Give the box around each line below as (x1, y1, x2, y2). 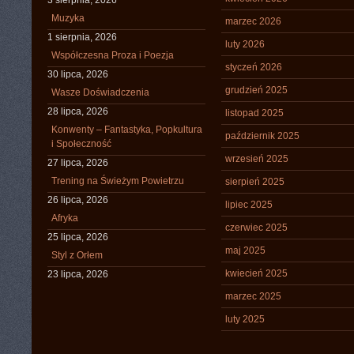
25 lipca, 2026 (47, 232, 108, 243)
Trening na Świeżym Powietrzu (51, 175, 184, 186)
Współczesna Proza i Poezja (51, 50, 174, 61)
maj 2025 (225, 245, 265, 256)
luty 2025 (225, 314, 265, 325)
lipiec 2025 (225, 199, 273, 210)
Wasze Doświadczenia (51, 87, 149, 98)
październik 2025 (225, 130, 299, 141)
